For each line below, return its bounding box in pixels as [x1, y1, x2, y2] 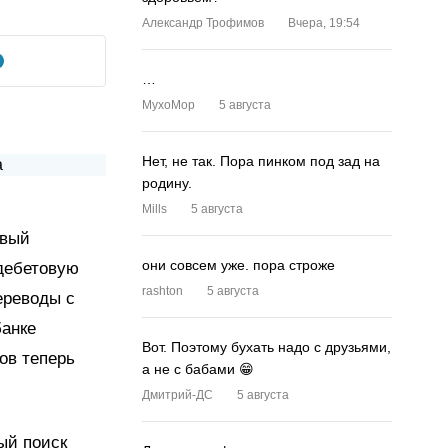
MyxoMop [142, 98, 195, 112]
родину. [142, 175, 192, 191]
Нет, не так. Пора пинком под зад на [142, 153, 380, 169]
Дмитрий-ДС [142, 388, 213, 402]
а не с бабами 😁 [142, 361, 254, 377]
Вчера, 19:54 [288, 16, 360, 30]
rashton [142, 284, 183, 298]
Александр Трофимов [142, 16, 264, 30]
